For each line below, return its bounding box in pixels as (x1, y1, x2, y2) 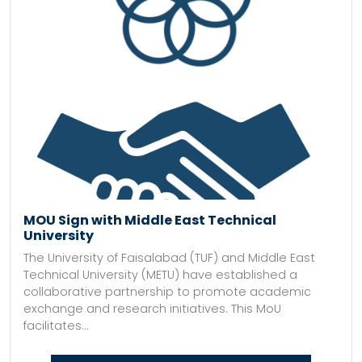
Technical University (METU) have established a (23, 267, 297, 283)
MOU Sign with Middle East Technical (23, 211, 276, 229)
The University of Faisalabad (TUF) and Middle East (23, 250, 315, 266)
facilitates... (23, 318, 89, 334)
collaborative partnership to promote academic (23, 284, 311, 300)
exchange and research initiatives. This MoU (23, 301, 281, 317)
